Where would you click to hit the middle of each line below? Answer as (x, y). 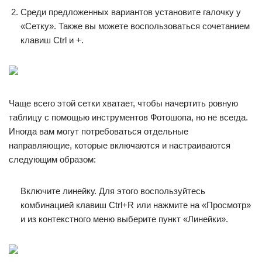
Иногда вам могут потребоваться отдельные (99, 131)
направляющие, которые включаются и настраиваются (120, 145)
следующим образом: (52, 159)
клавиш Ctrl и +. (52, 40)
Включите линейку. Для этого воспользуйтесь (113, 191)
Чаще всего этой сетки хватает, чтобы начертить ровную (123, 103)
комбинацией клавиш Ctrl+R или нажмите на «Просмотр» (136, 205)
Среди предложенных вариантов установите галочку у (131, 12)
